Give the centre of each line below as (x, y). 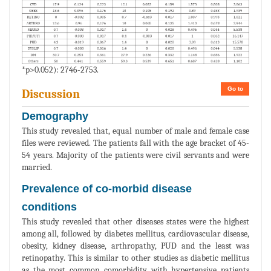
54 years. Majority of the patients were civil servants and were (135, 155)
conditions (49, 207)
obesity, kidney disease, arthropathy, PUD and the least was (135, 246)
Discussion (51, 94)
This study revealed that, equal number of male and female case (135, 131)
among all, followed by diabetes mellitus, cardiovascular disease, (135, 234)
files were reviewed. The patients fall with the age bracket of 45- (135, 143)
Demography (55, 116)
